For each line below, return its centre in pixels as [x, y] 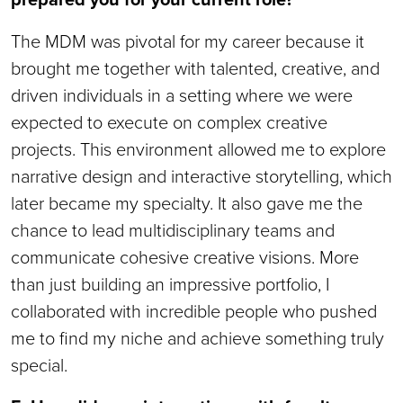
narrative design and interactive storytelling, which [201, 175]
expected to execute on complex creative [169, 121]
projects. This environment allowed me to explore [198, 148]
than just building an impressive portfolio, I [170, 283]
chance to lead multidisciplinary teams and [173, 229]
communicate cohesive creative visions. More [185, 256]
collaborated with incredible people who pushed [194, 310]
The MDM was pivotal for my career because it [188, 40]
